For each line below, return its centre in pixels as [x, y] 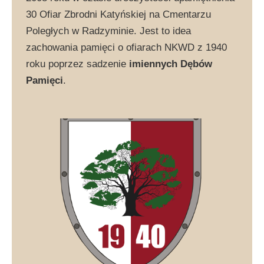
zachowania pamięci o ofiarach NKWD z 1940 [126, 48]
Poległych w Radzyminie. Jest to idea [108, 31]
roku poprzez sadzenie [77, 64]
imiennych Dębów [171, 64]
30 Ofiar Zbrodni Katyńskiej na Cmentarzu [118, 15]
